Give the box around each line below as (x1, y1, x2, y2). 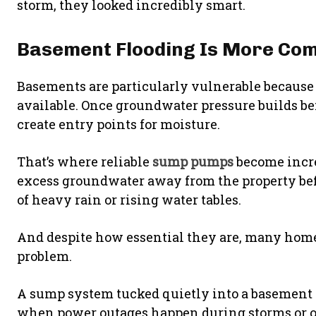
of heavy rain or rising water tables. (17, 191, 241, 208)
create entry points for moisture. (17, 116, 220, 133)
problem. (17, 248, 72, 265)
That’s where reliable (17, 153, 152, 170)
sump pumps (152, 153, 233, 170)
